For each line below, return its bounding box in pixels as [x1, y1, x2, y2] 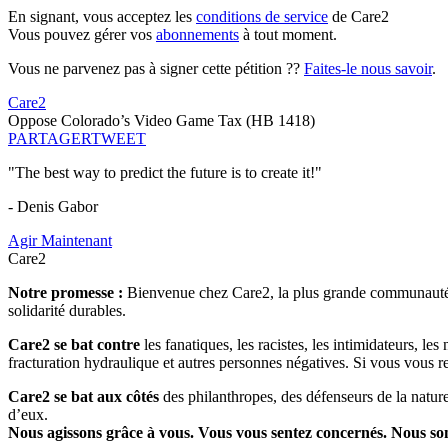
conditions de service [196, 8, 328, 26]
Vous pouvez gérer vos [8, 26, 156, 44]
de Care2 [328, 8, 389, 26]
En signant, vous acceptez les [8, 8, 196, 26]
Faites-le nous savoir [304, 60, 432, 78]
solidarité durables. [8, 302, 126, 320]
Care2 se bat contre [8, 336, 140, 354]
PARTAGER [8, 130, 91, 148]
